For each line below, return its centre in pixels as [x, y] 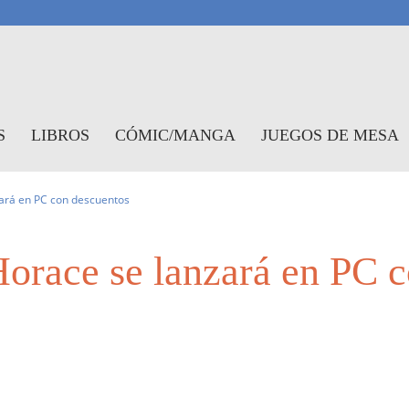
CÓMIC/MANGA [175, 135]
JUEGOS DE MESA [330, 135]
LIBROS [60, 135]
